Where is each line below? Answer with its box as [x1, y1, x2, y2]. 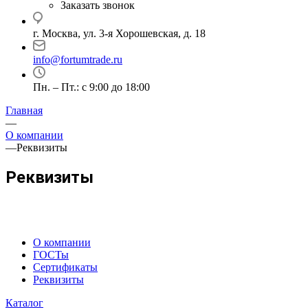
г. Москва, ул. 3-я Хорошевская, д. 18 [33, 27, 206, 39]
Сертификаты [33, 261, 98, 273]
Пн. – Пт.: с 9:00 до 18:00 [33, 81, 150, 93]
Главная [5, 104, 43, 116]
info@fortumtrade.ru [33, 54, 122, 65]
